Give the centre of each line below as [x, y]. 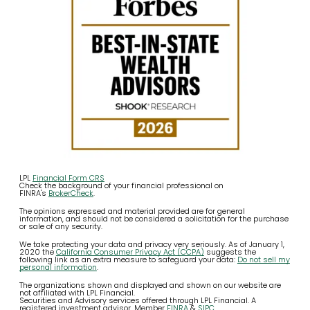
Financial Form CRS [68, 178]
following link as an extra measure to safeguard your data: [128, 260]
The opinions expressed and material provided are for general [132, 211]
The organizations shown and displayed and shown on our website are [150, 285]
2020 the [37, 252]
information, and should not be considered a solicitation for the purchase [154, 219]
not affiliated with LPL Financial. [77, 293]
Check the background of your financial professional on [121, 186]
